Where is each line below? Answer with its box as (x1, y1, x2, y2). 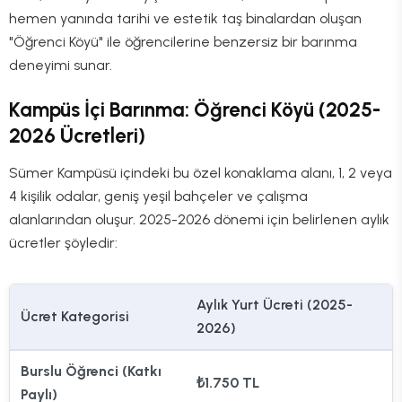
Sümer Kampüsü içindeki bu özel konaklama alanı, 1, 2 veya (9, 163, 392, 181)
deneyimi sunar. (9, 57, 112, 74)
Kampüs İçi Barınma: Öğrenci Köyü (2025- (9, 98, 380, 123)
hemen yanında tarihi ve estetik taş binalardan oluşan (9, 10, 362, 28)
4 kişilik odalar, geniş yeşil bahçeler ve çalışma (9, 187, 308, 205)
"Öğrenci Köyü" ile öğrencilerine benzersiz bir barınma (9, 33, 357, 51)
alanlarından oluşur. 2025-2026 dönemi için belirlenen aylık (9, 210, 389, 228)
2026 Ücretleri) (9, 124, 145, 149)
